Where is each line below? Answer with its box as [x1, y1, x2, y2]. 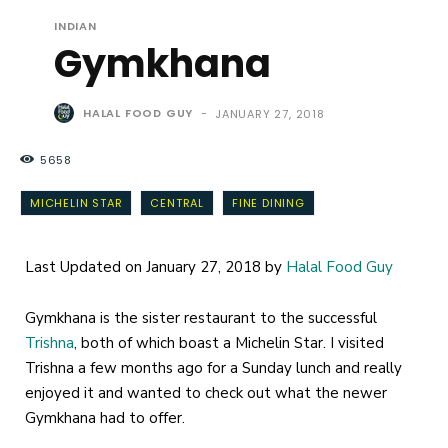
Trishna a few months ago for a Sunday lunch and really [25, 357, 402, 378]
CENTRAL [150, 194, 205, 211]
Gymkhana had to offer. [25, 407, 185, 428]
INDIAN [54, 18, 97, 35]
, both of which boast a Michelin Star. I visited [74, 332, 384, 353]
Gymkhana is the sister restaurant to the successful [25, 307, 377, 328]
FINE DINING [232, 194, 305, 211]
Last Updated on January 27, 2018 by [25, 256, 286, 277]
